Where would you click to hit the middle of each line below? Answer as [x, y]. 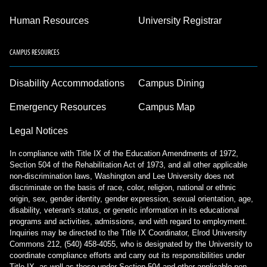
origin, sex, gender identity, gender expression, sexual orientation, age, [131, 199]
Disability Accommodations [67, 83]
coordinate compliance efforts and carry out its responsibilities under [127, 255]
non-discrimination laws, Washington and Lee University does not [122, 176]
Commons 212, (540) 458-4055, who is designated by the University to [131, 244]
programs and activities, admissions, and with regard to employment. [128, 221]
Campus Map [167, 107]
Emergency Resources [58, 107]
